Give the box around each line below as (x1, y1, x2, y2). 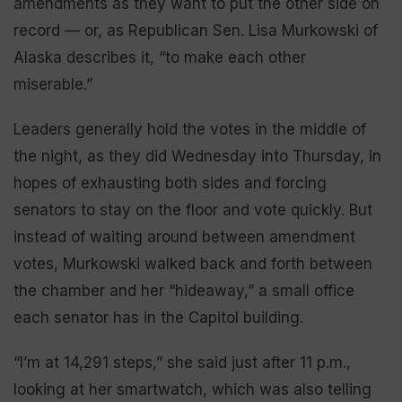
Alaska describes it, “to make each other (13, 48, 306, 66)
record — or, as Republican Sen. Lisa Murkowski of (13, 22, 378, 39)
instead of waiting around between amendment (13, 228, 355, 246)
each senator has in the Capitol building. (13, 309, 303, 327)
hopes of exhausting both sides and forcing (13, 174, 327, 192)
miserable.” (13, 75, 92, 93)
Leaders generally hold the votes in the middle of (13, 120, 366, 138)
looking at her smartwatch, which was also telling (13, 380, 371, 398)
